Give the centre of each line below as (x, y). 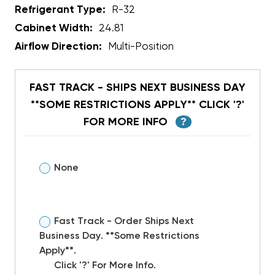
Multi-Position (141, 47)
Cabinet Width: (54, 28)
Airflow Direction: (58, 47)
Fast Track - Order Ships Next (124, 222)
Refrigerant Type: (60, 10)
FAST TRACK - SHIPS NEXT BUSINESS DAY (137, 87)
